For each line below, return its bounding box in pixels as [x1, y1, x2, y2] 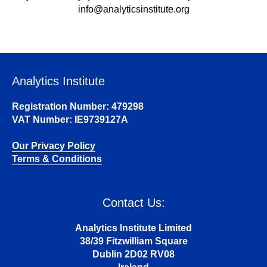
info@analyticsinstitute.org [77, 4, 190, 14]
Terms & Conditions [12, 153, 102, 164]
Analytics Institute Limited [75, 222, 192, 233]
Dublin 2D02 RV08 [92, 249, 175, 259]
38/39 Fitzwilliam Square [79, 235, 188, 246]
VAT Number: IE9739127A [12, 114, 128, 125]
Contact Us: [102, 195, 165, 209]
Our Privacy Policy [12, 140, 95, 151]
